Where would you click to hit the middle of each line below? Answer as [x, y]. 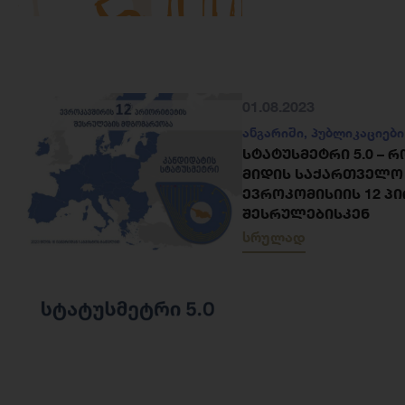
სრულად [274, 237]
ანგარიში [273, 133]
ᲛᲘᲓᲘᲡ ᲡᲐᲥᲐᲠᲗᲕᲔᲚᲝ [323, 174]
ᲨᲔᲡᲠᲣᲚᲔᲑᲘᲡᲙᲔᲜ [306, 213]
